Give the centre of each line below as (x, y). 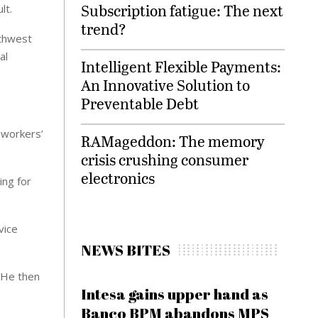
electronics (118, 178)
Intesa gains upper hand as (175, 294)
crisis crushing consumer (165, 159)
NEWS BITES (126, 250)
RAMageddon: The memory (173, 141)
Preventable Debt (140, 103)
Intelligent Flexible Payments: (181, 66)
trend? (104, 29)
